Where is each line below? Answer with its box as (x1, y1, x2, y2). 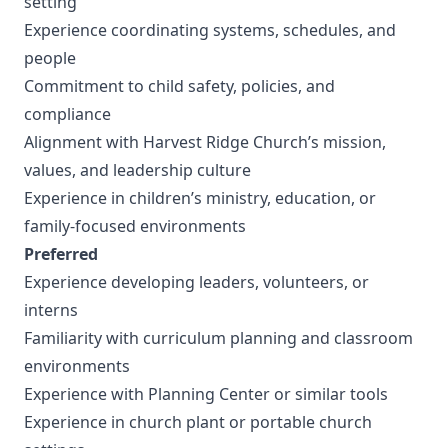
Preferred (24, 243, 98, 265)
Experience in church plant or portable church (24, 411, 372, 433)
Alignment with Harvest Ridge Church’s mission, (24, 131, 386, 153)
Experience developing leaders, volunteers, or (24, 271, 369, 293)
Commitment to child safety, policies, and (24, 75, 335, 97)
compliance (24, 103, 115, 125)
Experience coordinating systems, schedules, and (24, 19, 396, 41)
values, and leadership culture (24, 159, 255, 181)
